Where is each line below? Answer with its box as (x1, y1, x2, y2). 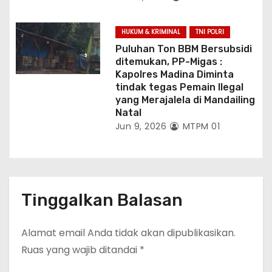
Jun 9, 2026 (115, 120, 167, 132)
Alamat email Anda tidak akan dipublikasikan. (21, 225, 236, 240)
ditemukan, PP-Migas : (115, 55, 222, 67)
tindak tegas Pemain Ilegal (115, 81, 243, 93)
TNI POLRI (195, 27, 224, 36)
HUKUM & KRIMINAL (121, 27, 180, 36)
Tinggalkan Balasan (21, 189, 183, 210)
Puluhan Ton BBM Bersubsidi (115, 42, 252, 55)
